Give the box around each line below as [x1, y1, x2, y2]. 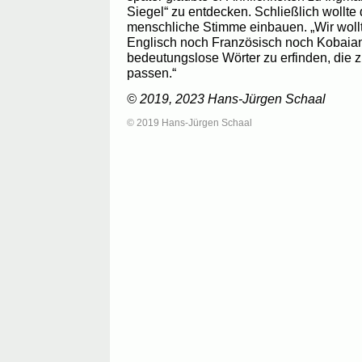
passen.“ [127, 65, 176, 80]
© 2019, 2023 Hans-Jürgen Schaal [127, 91, 326, 107]
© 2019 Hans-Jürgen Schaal [127, 117, 252, 129]
